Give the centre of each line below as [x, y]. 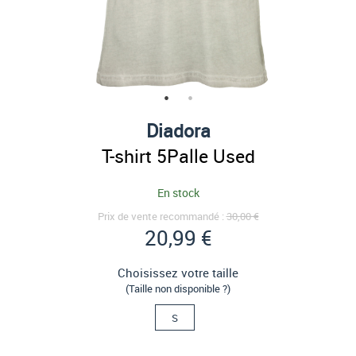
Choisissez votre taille [178, 273]
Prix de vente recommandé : [162, 216]
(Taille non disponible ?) [178, 288]
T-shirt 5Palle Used [178, 156]
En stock [178, 193]
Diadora [178, 130]
